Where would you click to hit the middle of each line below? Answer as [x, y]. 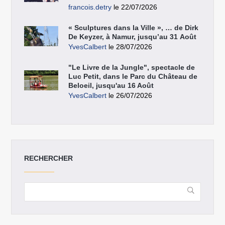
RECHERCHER [49, 158]
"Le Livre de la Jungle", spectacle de [132, 67]
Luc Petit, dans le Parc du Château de [133, 76]
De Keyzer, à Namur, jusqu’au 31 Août [133, 36]
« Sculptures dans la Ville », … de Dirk [134, 27]
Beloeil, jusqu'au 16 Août [111, 85]
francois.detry [90, 7]
